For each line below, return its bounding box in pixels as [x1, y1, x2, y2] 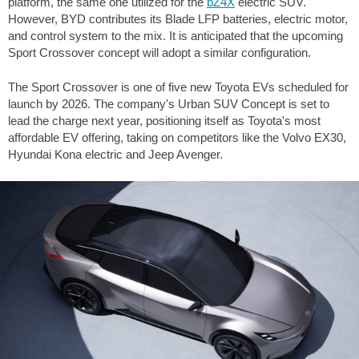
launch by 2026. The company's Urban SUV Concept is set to [8, 97, 329, 111]
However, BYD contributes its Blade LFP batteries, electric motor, [8, 11, 348, 26]
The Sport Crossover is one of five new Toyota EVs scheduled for [8, 80, 349, 95]
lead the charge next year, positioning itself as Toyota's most [8, 114, 321, 128]
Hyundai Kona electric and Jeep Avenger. [8, 147, 223, 162]
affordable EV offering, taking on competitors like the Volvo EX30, [8, 131, 346, 145]
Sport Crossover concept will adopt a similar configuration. [8, 45, 311, 59]
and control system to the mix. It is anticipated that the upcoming [8, 28, 343, 42]
